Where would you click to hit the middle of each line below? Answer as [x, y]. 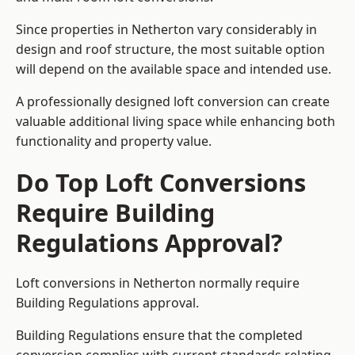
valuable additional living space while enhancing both [176, 122]
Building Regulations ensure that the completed [159, 336]
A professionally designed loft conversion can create [173, 102]
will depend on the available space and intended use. [175, 69]
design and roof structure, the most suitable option [170, 50]
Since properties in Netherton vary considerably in [166, 30]
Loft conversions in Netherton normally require [158, 283]
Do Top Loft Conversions [161, 183]
